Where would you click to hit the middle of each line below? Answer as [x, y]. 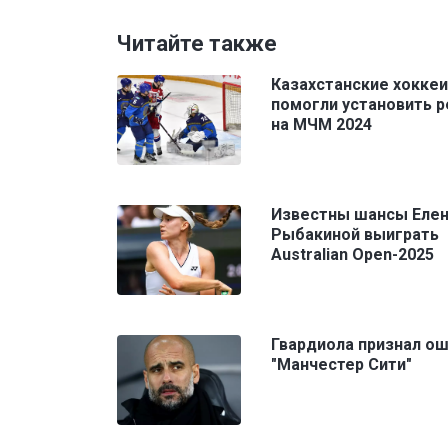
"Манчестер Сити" [341, 364]
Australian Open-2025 [352, 254]
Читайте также [197, 43]
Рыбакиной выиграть [355, 234]
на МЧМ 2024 [321, 124]
